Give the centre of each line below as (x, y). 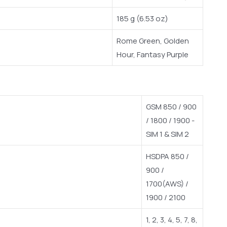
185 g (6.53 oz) (142, 19)
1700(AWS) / (167, 183)
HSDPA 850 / (167, 156)
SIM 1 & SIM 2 (167, 134)
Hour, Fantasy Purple (153, 55)
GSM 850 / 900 (171, 106)
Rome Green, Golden (153, 41)
